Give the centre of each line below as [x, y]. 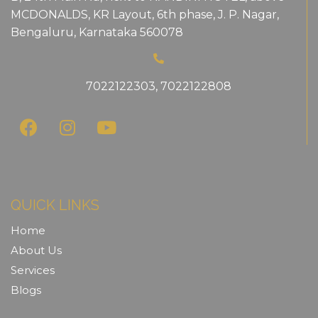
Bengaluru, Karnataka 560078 [97, 32]
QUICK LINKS [55, 205]
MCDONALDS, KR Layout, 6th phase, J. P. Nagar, [145, 14]
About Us [36, 251]
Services [33, 270]
